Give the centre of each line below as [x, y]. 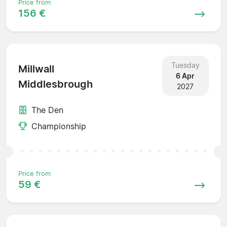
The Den [47, 110]
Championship [59, 126]
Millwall [36, 69]
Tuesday [185, 65]
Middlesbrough [55, 84]
